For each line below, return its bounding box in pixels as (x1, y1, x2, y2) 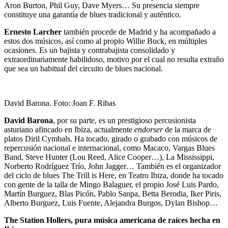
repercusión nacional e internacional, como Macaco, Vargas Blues (4, 143, 215, 152)
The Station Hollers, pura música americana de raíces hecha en (4, 215, 220, 224)
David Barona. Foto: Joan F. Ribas (4, 98, 116, 107)
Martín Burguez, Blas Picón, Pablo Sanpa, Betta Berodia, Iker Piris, (4, 189, 221, 198)
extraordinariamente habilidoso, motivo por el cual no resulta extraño (4, 54, 224, 64)
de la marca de (163, 125, 211, 134)
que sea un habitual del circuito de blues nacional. (4, 64, 163, 73)
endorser (134, 125, 163, 134)
